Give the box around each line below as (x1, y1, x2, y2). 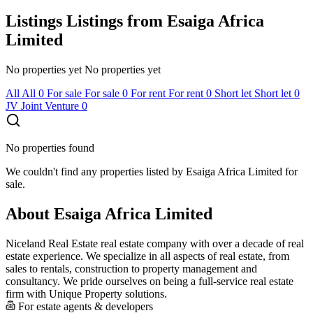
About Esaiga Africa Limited (6, 204, 212, 223)
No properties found (6, 141, 94, 154)
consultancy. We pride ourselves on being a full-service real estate (6, 275, 293, 287)
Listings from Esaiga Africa (66, 11, 264, 30)
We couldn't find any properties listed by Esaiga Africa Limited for (6, 165, 298, 177)
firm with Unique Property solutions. (6, 287, 167, 300)
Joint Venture (21, 99, 79, 112)
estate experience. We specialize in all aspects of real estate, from (6, 249, 289, 262)
